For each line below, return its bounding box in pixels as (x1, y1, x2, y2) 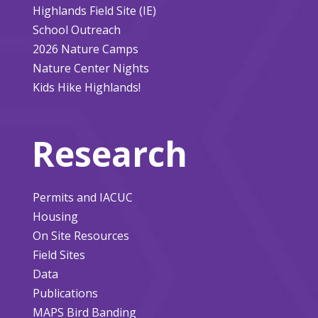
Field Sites (32, 246, 85, 263)
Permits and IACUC (32, 189, 133, 205)
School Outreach (32, 21, 121, 38)
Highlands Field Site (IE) (32, 2, 156, 18)
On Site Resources (32, 227, 129, 243)
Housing (32, 208, 78, 224)
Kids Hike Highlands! (32, 79, 141, 95)
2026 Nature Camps (32, 40, 138, 57)
